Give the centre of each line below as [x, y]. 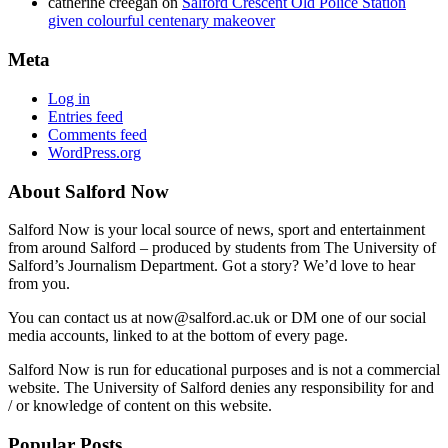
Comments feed [97, 134]
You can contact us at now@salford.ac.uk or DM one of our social [217, 318]
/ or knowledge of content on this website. [140, 406]
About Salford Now [88, 191]
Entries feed [85, 116]
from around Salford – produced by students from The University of [222, 248]
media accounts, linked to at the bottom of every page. [178, 336]
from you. [39, 284]
